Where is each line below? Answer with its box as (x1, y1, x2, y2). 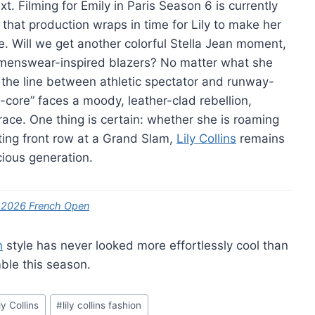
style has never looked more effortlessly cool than (3, 238, 288, 252)
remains (236, 131, 285, 146)
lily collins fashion (63, 299, 142, 311)
